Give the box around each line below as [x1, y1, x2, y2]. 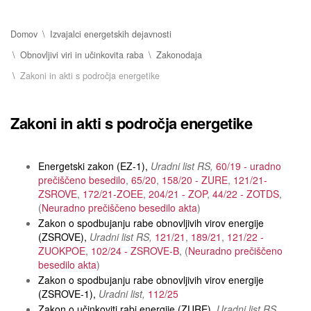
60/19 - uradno [216, 159, 281, 173]
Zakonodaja [156, 49, 202, 61]
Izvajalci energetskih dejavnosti [50, 28, 171, 40]
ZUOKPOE [38, 244, 85, 258]
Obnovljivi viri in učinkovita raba [20, 49, 144, 61]
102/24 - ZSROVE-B [91, 244, 179, 258]
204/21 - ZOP [149, 187, 207, 201]
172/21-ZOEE [83, 187, 143, 201]
